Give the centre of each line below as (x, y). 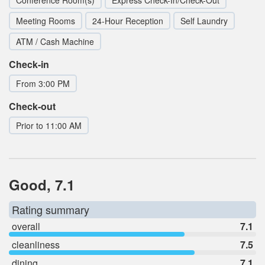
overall (26, 226)
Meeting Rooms (46, 20)
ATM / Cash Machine (55, 41)
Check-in (29, 64)
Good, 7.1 (42, 184)
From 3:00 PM (43, 83)
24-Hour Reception (128, 20)
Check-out (32, 106)
